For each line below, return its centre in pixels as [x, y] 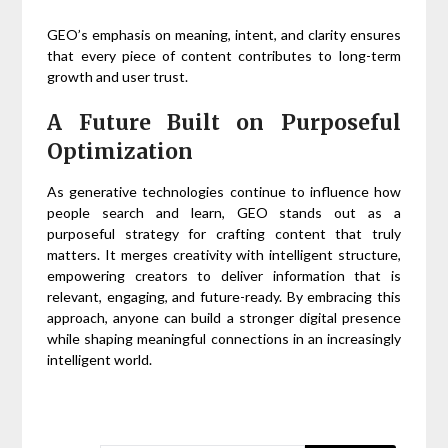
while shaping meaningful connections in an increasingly [224, 338]
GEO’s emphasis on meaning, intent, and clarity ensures [224, 34]
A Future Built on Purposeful [224, 122]
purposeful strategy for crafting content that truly [224, 233]
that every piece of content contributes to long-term [224, 55]
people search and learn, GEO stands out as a [224, 212]
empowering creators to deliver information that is [224, 275]
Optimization [120, 151]
